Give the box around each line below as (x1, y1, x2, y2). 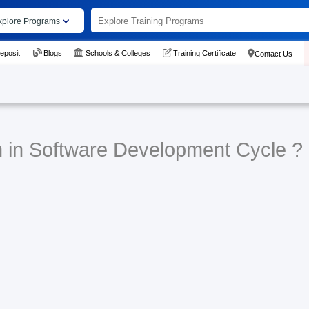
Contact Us (254, 49, 292, 58)
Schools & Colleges (85, 48, 150, 57)
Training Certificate (172, 48, 236, 57)
